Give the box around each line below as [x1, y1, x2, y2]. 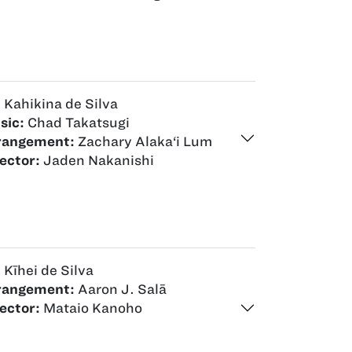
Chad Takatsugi [24, 115, 130, 130]
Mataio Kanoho [40, 300, 142, 315]
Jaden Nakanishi [40, 152, 154, 167]
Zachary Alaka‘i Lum [75, 134, 212, 148]
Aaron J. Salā [75, 281, 167, 296]
